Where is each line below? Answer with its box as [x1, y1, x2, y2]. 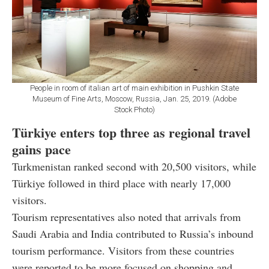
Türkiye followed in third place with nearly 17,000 [12, 175, 231, 190]
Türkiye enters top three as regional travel [12, 122, 250, 142]
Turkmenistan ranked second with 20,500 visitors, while [12, 159, 256, 174]
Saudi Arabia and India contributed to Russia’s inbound [12, 226, 253, 241]
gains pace [12, 139, 71, 159]
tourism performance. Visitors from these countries [12, 243, 234, 258]
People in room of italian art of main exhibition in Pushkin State [30, 83, 239, 92]
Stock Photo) [114, 104, 155, 114]
